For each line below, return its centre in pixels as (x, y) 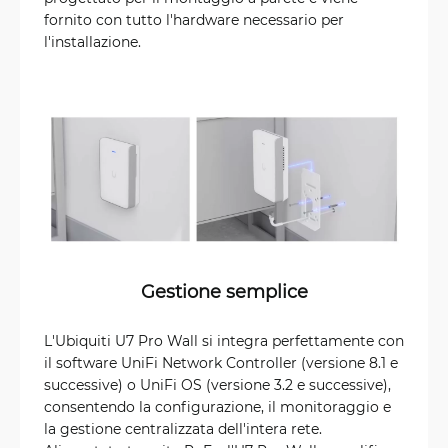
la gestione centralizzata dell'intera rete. (183, 428)
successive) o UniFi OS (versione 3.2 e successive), (217, 384)
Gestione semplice (224, 290)
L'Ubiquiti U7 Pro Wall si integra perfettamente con (224, 340)
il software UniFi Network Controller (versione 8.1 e (221, 362)
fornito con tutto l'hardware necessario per (194, 20)
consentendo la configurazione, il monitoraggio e (217, 406)
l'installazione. (92, 42)
